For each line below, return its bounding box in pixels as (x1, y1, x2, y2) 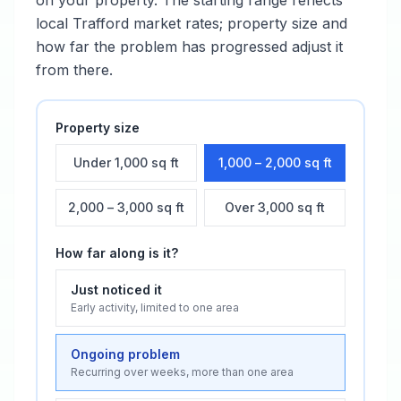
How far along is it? (55, 245, 178, 260)
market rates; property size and (129, 14, 347, 32)
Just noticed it (71, 282, 162, 297)
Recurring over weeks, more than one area (71, 365, 294, 379)
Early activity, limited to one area (71, 301, 239, 314)
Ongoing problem (71, 346, 180, 362)
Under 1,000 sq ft (73, 155, 179, 170)
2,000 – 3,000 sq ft (68, 200, 184, 215)
